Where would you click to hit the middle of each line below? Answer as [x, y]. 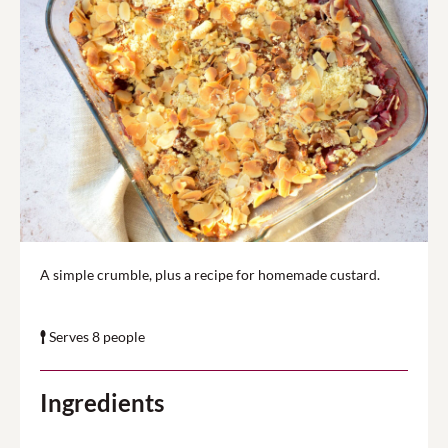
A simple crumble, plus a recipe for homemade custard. [210, 274]
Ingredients [102, 402]
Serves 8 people [95, 336]
